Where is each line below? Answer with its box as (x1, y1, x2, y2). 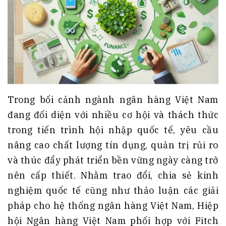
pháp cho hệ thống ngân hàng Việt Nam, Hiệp (8, 199, 218, 211)
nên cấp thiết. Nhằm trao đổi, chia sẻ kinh (8, 169, 218, 181)
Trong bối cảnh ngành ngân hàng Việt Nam (8, 93, 218, 105)
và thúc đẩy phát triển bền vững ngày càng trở (8, 154, 218, 166)
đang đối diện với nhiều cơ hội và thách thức (8, 108, 218, 121)
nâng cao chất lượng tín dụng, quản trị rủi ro (8, 139, 218, 151)
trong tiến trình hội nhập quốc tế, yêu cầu (8, 124, 218, 136)
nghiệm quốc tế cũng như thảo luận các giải (8, 184, 218, 196)
